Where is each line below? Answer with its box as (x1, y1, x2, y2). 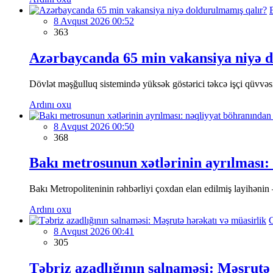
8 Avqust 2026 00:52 (54, 15, 134, 26)
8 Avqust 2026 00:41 (54, 226, 134, 237)
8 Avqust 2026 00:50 (54, 121, 134, 132)
